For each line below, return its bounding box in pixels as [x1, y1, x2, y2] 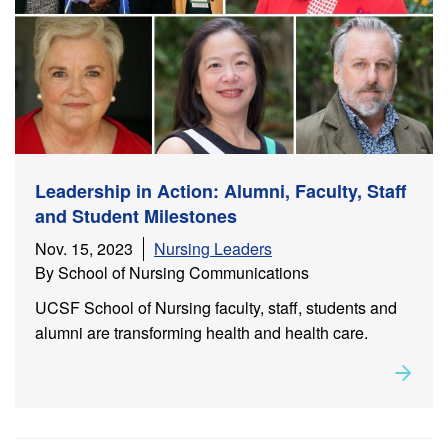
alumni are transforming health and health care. [35, 321, 368, 345]
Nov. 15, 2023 [35, 237, 133, 261]
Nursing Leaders [154, 237, 272, 261]
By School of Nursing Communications [35, 261, 309, 285]
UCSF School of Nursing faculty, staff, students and [35, 296, 397, 320]
